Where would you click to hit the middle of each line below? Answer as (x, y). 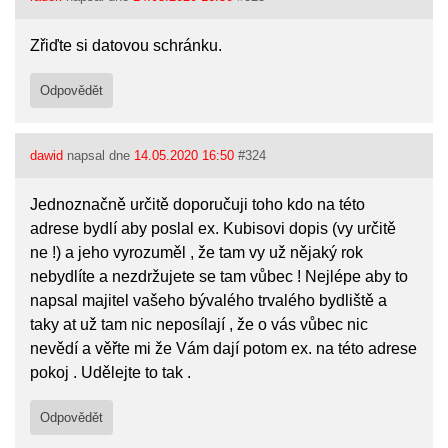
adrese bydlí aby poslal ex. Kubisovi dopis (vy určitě (213, 228)
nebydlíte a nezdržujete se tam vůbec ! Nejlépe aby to (219, 276)
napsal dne (99, 155)
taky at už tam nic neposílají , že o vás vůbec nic (199, 324)
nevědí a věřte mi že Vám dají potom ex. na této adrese (224, 348)
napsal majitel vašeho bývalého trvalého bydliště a (209, 300)
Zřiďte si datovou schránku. (126, 45)
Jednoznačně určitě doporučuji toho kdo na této (198, 204)
